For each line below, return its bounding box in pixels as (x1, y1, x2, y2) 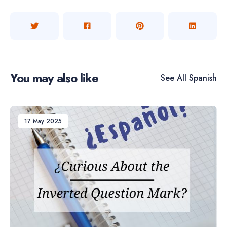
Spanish (186, 71, 217, 84)
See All (161, 71, 186, 84)
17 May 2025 (24, 117, 62, 126)
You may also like (10, 69, 98, 87)
